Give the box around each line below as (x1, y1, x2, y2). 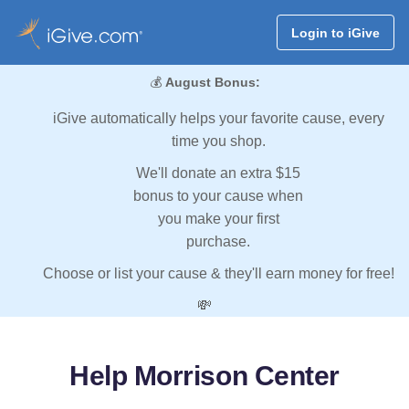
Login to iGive (290, 25, 380, 40)
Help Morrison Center (69, 361, 340, 392)
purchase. (186, 234, 250, 250)
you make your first (157, 211, 279, 227)
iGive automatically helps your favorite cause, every (52, 110, 384, 127)
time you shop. (171, 133, 266, 150)
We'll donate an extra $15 (136, 165, 300, 182)
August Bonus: (164, 75, 260, 90)
